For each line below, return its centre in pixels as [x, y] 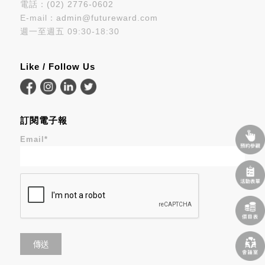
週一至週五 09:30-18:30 [70, 32]
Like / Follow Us [57, 67]
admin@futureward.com [107, 18]
